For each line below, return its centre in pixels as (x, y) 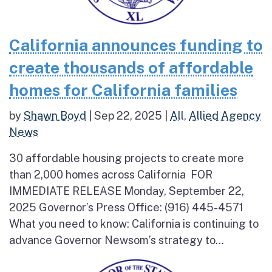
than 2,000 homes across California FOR (111, 174)
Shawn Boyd (55, 115)
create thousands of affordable (131, 67)
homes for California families (123, 90)
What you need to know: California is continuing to (134, 223)
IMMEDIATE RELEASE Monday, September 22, (127, 191)
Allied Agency (225, 115)
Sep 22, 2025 (128, 115)
